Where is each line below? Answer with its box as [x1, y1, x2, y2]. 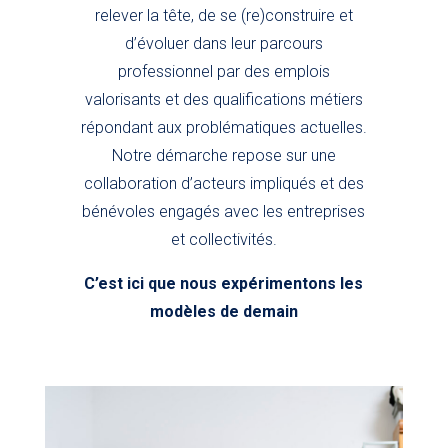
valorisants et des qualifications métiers [84, 90, 363, 110]
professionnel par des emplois [117, 62, 330, 82]
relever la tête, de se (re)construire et [94, 6, 353, 26]
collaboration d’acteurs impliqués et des [83, 174, 364, 194]
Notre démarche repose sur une [111, 146, 336, 166]
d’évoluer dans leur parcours [124, 34, 323, 54]
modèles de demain [149, 302, 298, 322]
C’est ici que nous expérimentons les [84, 274, 364, 294]
